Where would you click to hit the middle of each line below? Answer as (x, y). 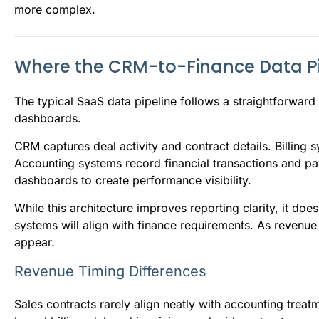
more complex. (55, 9)
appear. (35, 242)
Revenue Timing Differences (110, 271)
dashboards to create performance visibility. (133, 180)
